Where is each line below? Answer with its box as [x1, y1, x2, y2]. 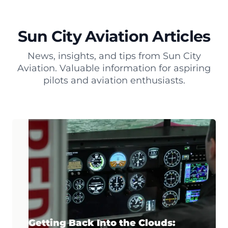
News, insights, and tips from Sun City [27, 50, 201, 62]
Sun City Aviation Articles [17, 27, 211, 46]
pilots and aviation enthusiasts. [43, 75, 185, 87]
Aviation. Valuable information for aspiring [17, 63, 211, 74]
